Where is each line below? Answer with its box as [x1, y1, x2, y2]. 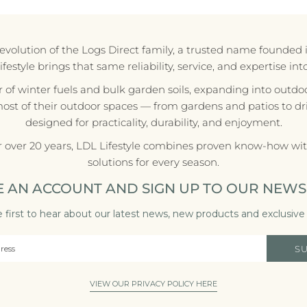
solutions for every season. [88, 155, 219, 169]
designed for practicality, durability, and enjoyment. [25, 115, 282, 129]
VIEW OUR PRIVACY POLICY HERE [90, 278, 217, 288]
